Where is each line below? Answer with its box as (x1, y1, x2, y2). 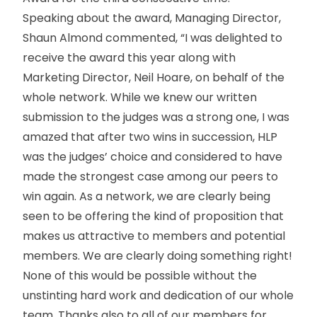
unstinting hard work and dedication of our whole (23, 287, 294, 304)
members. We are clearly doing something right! (23, 248, 292, 264)
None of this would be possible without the (23, 267, 257, 284)
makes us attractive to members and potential (23, 228, 285, 244)
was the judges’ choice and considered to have (23, 149, 282, 165)
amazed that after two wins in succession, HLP (23, 129, 277, 145)
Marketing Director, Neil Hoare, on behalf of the (23, 69, 284, 86)
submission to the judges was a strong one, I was (23, 109, 289, 125)
